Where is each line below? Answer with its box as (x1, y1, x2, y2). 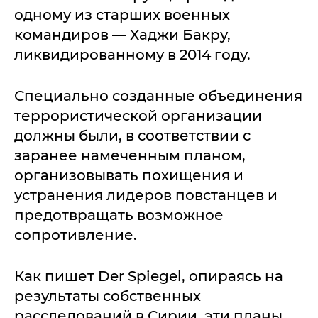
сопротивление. (14, 226, 137, 243)
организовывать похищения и (14, 167, 243, 184)
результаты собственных (14, 287, 201, 305)
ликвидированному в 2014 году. (14, 46, 251, 63)
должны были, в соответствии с (14, 127, 251, 144)
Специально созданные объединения (14, 87, 302, 104)
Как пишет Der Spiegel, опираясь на (14, 268, 283, 285)
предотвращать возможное (14, 207, 224, 224)
